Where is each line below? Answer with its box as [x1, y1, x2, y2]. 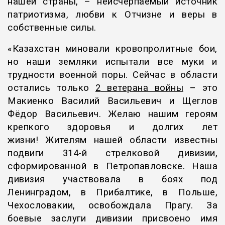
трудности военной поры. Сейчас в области [8, 69, 217, 81]
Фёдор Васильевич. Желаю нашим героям [8, 108, 217, 120]
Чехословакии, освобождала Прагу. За [8, 200, 217, 211]
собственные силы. [8, 22, 96, 34]
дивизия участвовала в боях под [8, 174, 217, 185]
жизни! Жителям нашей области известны [8, 135, 217, 146]
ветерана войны [100, 82, 183, 94]
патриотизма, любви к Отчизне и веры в [8, 9, 217, 21]
